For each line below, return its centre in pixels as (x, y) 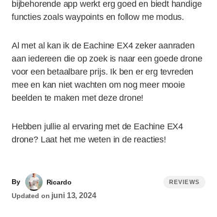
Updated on (31, 196)
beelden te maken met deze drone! (78, 98)
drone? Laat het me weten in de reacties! (89, 139)
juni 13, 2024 (74, 195)
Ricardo (59, 182)
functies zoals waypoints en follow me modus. (98, 17)
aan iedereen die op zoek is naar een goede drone (107, 59)
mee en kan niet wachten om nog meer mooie (98, 85)
